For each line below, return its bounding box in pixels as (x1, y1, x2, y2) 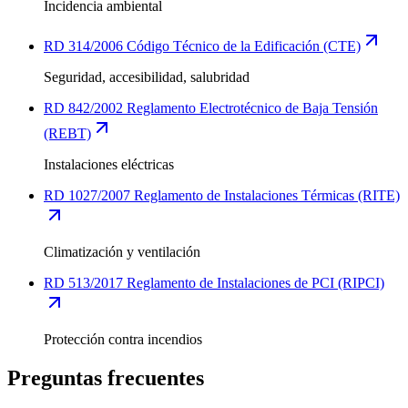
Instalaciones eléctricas (44, 156, 174, 172)
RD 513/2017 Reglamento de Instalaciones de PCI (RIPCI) (44, 274, 384, 291)
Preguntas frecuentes (7, 365, 204, 390)
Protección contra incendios (44, 331, 202, 347)
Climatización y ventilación (44, 243, 200, 260)
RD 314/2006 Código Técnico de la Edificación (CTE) (44, 37, 361, 54)
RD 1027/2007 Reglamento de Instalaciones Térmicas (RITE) (44, 187, 400, 203)
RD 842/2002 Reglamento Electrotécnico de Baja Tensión (44, 99, 378, 116)
